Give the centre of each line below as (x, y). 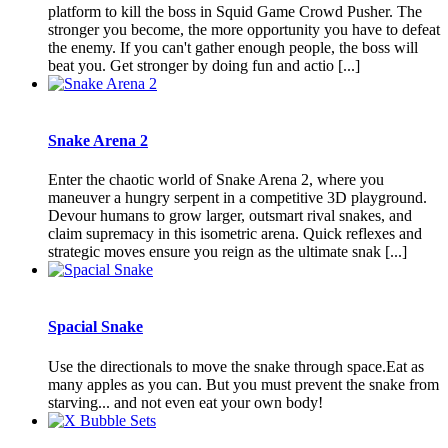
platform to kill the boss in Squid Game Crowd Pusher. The (235, 11)
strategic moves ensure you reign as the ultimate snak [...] (227, 252)
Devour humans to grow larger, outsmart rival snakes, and (230, 216)
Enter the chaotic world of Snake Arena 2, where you (216, 180)
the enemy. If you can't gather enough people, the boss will (233, 47)
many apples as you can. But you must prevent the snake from (243, 384)
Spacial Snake (95, 327)
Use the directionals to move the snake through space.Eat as (236, 366)
